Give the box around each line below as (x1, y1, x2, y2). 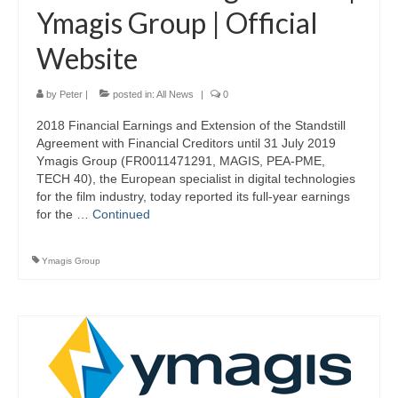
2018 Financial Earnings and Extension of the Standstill (36, 118, 346, 133)
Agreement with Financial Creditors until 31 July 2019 (36, 136, 336, 151)
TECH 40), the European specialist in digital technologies (36, 171, 355, 187)
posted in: (110, 89, 156, 100)
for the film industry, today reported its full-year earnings (36, 189, 350, 204)
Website (36, 41, 138, 76)
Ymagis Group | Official (36, 5, 318, 41)
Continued (92, 207, 150, 222)
